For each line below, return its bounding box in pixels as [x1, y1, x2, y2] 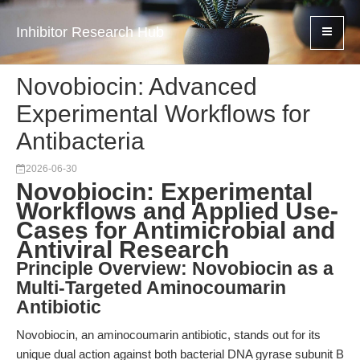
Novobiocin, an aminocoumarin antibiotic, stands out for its [16, 328, 321, 342]
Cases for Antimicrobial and [16, 217, 335, 243]
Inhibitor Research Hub [16, 24, 164, 40]
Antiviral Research [16, 236, 229, 263]
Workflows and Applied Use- [16, 198, 338, 224]
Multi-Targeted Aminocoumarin [16, 278, 286, 298]
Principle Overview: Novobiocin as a [16, 259, 333, 279]
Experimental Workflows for [16, 100, 310, 127]
